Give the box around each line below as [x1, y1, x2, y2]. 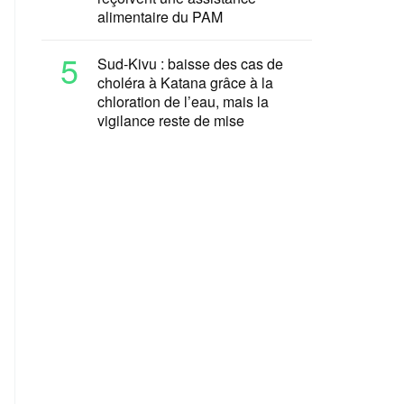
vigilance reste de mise [97, 110, 244, 131]
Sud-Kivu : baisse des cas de [97, 53, 283, 74]
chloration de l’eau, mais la [97, 91, 269, 112]
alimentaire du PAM [97, 6, 226, 27]
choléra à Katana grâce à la [97, 72, 273, 93]
